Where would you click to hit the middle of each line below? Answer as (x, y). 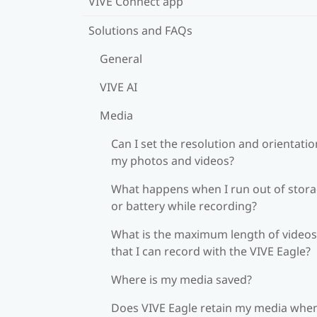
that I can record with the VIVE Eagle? (211, 251)
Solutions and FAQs (140, 30)
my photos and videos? (173, 160)
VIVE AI (119, 87)
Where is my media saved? (181, 279)
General (121, 58)
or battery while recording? (184, 206)
